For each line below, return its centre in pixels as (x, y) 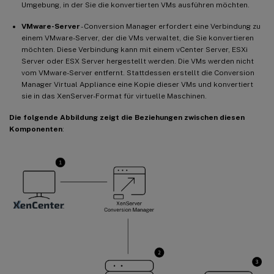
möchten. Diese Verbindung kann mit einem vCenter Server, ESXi (135, 49)
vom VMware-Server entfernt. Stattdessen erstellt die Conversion (138, 72)
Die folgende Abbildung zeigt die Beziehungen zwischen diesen (127, 117)
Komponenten (36, 129)
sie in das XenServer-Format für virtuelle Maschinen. (114, 96)
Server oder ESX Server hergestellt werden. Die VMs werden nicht (138, 61)
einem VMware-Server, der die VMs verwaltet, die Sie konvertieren (138, 38)
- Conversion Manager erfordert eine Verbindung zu (170, 26)
